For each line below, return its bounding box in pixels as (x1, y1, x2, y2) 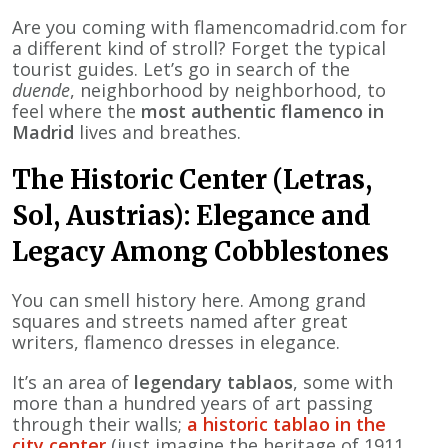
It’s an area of (12, 369, 134, 394)
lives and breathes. (74, 120, 241, 145)
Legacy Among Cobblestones (12, 235, 389, 269)
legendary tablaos (134, 369, 293, 394)
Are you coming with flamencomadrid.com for (12, 15, 407, 40)
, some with (293, 369, 393, 394)
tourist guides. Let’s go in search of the (12, 57, 350, 82)
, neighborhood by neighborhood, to (70, 78, 386, 103)
